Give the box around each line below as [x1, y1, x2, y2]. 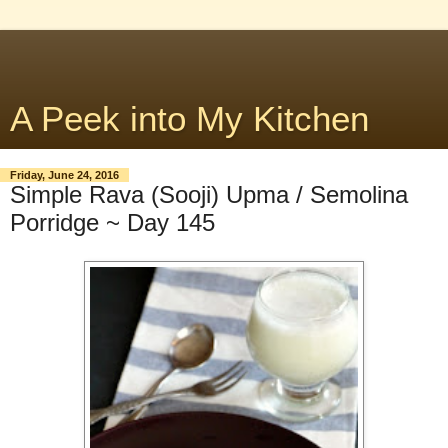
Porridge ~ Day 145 [10, 209, 215, 236]
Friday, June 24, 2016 [10, 169, 119, 181]
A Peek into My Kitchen [10, 100, 369, 138]
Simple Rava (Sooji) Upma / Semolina [10, 181, 408, 208]
